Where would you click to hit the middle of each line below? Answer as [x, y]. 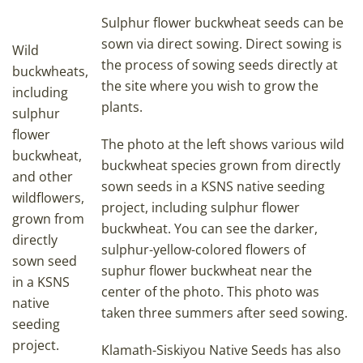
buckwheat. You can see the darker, [209, 229]
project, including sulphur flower [201, 208]
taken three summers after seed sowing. [224, 313]
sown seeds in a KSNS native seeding [213, 187]
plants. [122, 107]
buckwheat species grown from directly [221, 166]
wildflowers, [48, 198]
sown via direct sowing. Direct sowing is [222, 44]
